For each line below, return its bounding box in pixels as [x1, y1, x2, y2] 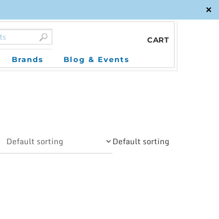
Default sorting [112, 135, 169, 148]
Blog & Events [64, 55, 130, 64]
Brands [12, 55, 44, 64]
